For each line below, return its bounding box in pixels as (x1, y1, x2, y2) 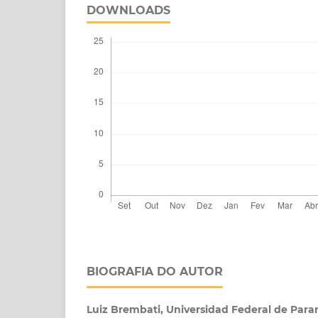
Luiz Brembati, (87, 303, 166, 317)
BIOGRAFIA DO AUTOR (87, 265, 223, 279)
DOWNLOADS (87, 4, 170, 18)
